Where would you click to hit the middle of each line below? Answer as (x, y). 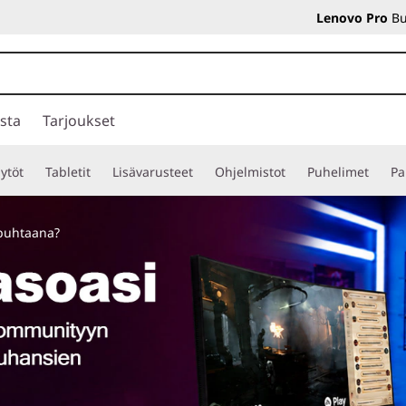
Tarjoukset (79, 121)
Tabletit (68, 172)
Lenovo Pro (352, 18)
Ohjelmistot (250, 172)
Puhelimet (338, 172)
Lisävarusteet (153, 172)
